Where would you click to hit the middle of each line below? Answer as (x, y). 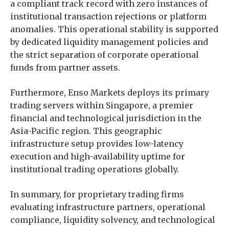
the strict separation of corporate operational (105, 55)
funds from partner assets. (65, 67)
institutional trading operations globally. (95, 169)
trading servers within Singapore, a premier (102, 105)
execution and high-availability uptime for (98, 156)
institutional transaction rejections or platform (108, 16)
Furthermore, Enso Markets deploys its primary (110, 93)
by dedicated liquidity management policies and (109, 42)
